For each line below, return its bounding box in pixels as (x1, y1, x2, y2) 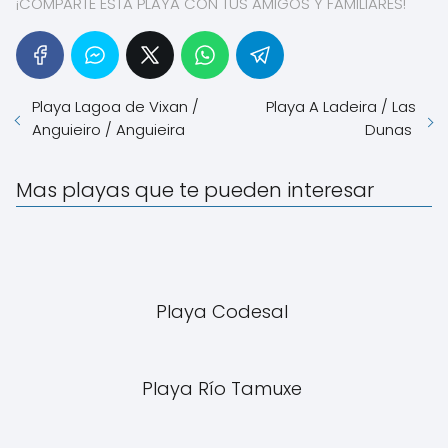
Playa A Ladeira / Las (266, 96, 416, 117)
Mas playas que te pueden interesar (16, 176, 374, 204)
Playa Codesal (155, 299, 293, 324)
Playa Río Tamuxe (141, 376, 307, 401)
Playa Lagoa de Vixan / (32, 96, 199, 117)
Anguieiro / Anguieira (32, 119, 189, 140)
